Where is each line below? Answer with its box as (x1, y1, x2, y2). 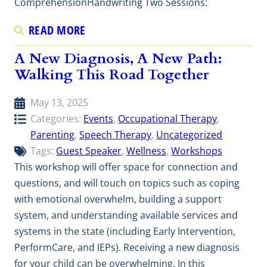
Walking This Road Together (14, 64, 209, 85)
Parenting (30, 128, 75, 141)
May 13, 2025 (30, 95, 89, 109)
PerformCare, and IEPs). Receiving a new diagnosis (14, 240, 240, 254)
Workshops (171, 144, 223, 157)
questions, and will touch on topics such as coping (14, 176, 240, 190)
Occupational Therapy (118, 111, 218, 125)
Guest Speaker (56, 144, 122, 157)
